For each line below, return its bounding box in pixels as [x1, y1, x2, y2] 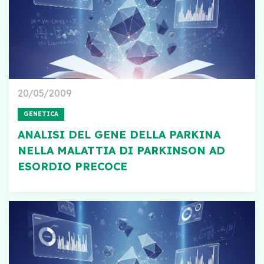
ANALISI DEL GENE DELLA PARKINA [18, 128, 220, 141]
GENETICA [24, 110, 58, 118]
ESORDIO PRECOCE [18, 160, 127, 173]
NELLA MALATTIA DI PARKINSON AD [18, 144, 225, 157]
